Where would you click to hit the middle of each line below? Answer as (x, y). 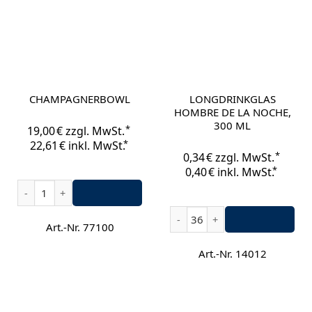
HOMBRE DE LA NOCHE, (232, 112)
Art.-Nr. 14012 (232, 253)
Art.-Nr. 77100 (80, 227)
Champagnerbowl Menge (77, 188)
